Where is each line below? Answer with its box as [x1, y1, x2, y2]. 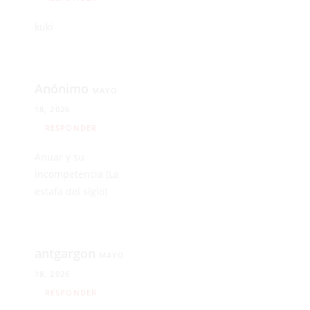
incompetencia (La [35, 167, 119, 181]
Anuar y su [35, 149, 84, 163]
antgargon [35, 244, 99, 262]
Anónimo [35, 80, 92, 97]
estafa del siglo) [35, 184, 107, 198]
